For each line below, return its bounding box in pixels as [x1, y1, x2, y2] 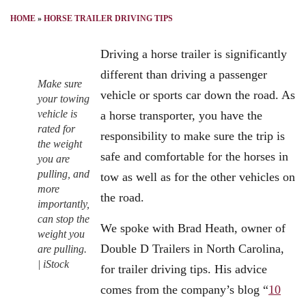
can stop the [38, 213, 89, 225]
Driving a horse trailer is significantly [100, 47, 287, 61]
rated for [38, 123, 75, 135]
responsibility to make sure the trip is [100, 129, 285, 143]
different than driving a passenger [100, 68, 267, 82]
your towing [38, 93, 89, 105]
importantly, [38, 198, 89, 210]
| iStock [38, 258, 69, 270]
